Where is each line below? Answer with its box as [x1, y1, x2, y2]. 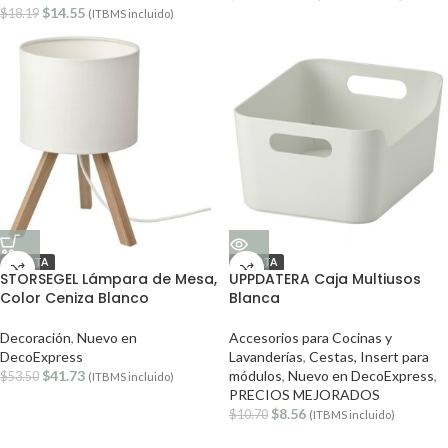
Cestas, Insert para [309, 348, 429, 365]
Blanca [229, 288, 280, 308]
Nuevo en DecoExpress [288, 367, 434, 384]
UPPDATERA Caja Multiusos [229, 269, 421, 289]
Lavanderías [229, 348, 303, 365]
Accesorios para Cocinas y [229, 329, 392, 346]
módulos [229, 367, 282, 384]
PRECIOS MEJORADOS [229, 386, 380, 403]
